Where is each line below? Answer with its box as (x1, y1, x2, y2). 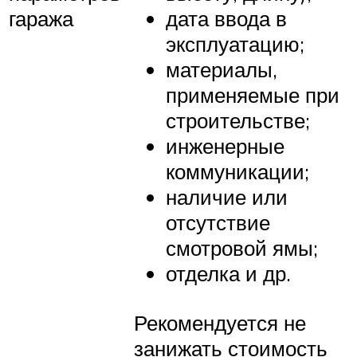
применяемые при (166, 82, 339, 108)
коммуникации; (166, 159, 309, 185)
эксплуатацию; (166, 31, 304, 57)
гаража (9, 5, 73, 31)
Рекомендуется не (134, 309, 306, 335)
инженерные (166, 133, 284, 159)
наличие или (166, 184, 288, 210)
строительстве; (166, 108, 310, 134)
